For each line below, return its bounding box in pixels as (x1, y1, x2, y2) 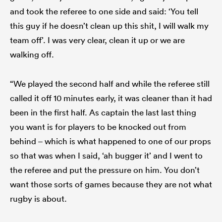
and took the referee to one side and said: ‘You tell (10, 6, 198, 17)
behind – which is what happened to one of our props (10, 136, 211, 147)
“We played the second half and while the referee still (10, 78, 210, 89)
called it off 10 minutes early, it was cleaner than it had (10, 93, 212, 104)
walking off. (10, 49, 54, 60)
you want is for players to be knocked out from (10, 121, 186, 132)
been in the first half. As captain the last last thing (10, 107, 196, 118)
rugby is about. (10, 193, 69, 204)
